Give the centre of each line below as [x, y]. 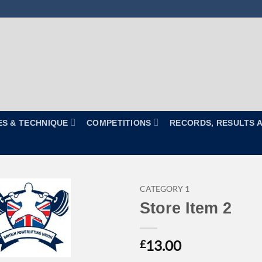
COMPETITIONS [119, 123]
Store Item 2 [186, 208]
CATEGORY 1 [165, 189]
